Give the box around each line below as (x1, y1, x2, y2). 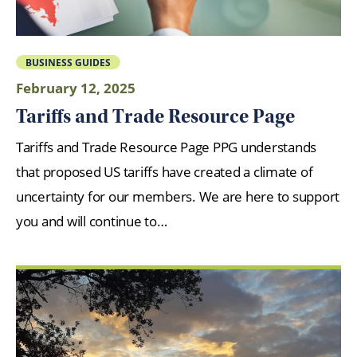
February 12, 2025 (16, 79, 135, 98)
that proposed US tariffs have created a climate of (16, 163, 313, 182)
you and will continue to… (16, 212, 167, 231)
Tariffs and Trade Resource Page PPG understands (16, 138, 317, 157)
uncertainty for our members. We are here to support (16, 187, 339, 206)
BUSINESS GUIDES (25, 55, 111, 69)
